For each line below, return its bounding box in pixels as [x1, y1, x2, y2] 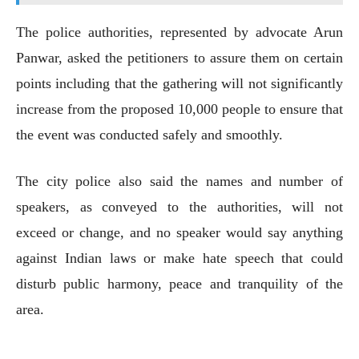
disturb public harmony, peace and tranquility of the [16, 275, 343, 292]
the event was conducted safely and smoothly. [16, 126, 283, 143]
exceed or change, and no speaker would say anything [16, 224, 343, 240]
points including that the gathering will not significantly [16, 75, 343, 91]
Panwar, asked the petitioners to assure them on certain [16, 49, 343, 66]
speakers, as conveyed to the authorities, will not [16, 198, 343, 215]
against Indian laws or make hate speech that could [16, 249, 343, 266]
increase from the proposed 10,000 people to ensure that [16, 100, 343, 117]
